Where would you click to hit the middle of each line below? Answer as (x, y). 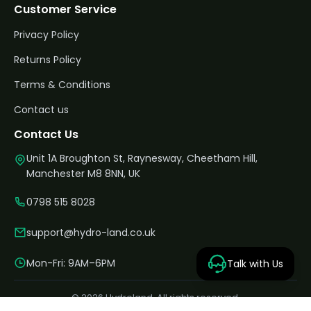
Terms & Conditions (62, 85)
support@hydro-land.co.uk (91, 233)
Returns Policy (48, 60)
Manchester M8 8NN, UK (83, 174)
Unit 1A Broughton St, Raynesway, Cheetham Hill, (142, 158)
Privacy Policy (47, 35)
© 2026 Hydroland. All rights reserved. (155, 297)
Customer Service (65, 9)
